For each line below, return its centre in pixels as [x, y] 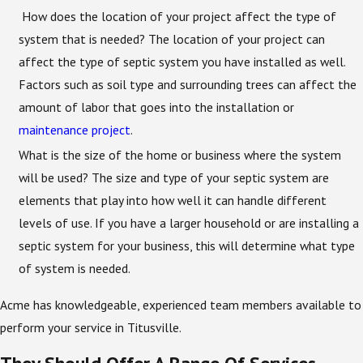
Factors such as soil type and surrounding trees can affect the [188, 84]
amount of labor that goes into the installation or [157, 107]
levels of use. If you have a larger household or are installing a [189, 222]
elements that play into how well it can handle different [173, 200]
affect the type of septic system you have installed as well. [182, 61]
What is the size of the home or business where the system [180, 154]
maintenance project [75, 129]
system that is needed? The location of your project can [172, 38]
